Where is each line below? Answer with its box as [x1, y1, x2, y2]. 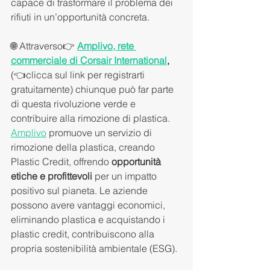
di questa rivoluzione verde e [11, 97, 138, 110]
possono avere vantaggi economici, [11, 198, 168, 211]
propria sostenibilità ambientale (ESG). [11, 242, 180, 254]
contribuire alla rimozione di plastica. [11, 111, 172, 124]
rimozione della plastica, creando [11, 140, 157, 153]
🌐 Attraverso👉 [11, 39, 77, 52]
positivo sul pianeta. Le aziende [11, 184, 150, 196]
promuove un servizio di [46, 126, 154, 139]
